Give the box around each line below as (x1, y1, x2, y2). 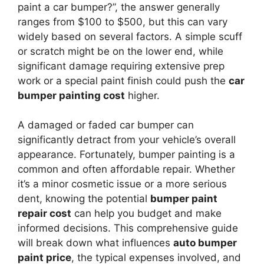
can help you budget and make (71, 207, 222, 219)
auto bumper (173, 237, 237, 249)
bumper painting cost (18, 89, 125, 101)
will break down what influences (18, 237, 173, 249)
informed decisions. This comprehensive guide (18, 222, 238, 234)
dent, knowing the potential (18, 193, 150, 204)
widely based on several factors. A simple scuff (18, 30, 242, 42)
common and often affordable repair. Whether (18, 163, 235, 175)
